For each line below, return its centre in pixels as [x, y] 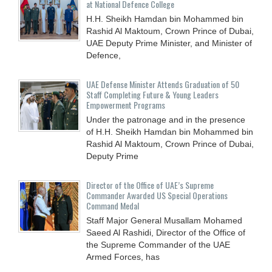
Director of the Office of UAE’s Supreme [150, 185]
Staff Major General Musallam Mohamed [164, 220]
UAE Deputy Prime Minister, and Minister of [169, 43]
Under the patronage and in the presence [166, 119]
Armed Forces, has [123, 257]
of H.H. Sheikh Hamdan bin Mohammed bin [170, 131]
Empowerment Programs [126, 104]
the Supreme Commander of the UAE [158, 244]
